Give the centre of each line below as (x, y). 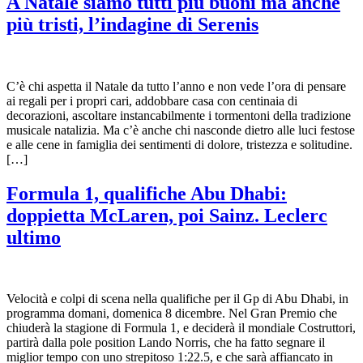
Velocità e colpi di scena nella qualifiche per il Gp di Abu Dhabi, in (177, 299)
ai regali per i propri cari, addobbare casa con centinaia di (152, 100)
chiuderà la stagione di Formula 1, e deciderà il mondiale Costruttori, (181, 328)
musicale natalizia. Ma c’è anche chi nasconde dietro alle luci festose (181, 130)
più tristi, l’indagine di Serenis (132, 24)
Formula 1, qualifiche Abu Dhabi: (147, 193)
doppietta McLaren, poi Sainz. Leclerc (167, 215)
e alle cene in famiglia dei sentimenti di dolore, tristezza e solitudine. (179, 144)
